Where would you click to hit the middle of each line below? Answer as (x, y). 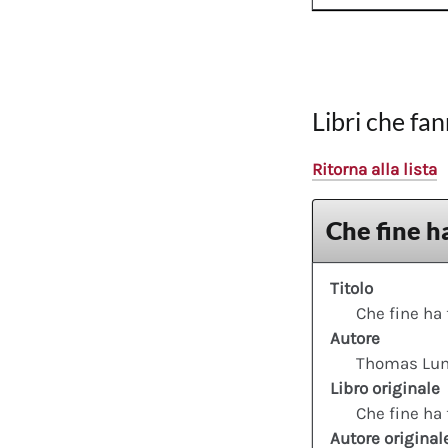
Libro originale (385, 388)
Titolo (351, 288)
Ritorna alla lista (374, 168)
